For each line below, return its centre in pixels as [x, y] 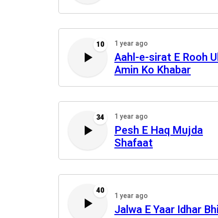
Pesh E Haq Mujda [159, 130]
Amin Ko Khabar [153, 70]
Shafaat [134, 143]
